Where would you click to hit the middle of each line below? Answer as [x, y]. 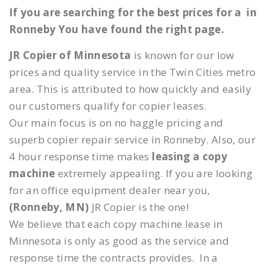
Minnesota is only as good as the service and [119, 241]
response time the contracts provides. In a [114, 258]
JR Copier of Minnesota [70, 55]
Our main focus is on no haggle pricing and [116, 123]
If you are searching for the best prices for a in [133, 13]
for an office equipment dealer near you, [110, 190]
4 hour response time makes [81, 157]
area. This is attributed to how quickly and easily [130, 89]
